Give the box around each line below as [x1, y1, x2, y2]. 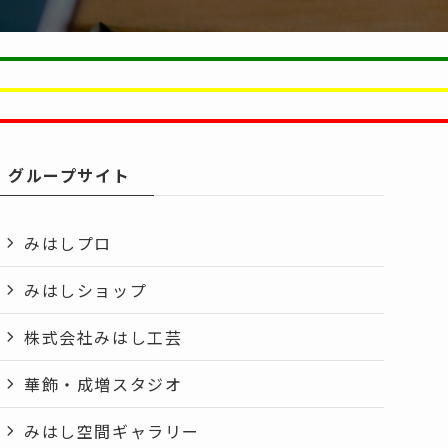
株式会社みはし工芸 [24, 325, 183, 349]
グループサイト [8, 163, 131, 187]
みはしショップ [24, 278, 148, 302]
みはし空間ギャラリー [24, 419, 200, 443]
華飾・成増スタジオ [24, 372, 183, 396]
